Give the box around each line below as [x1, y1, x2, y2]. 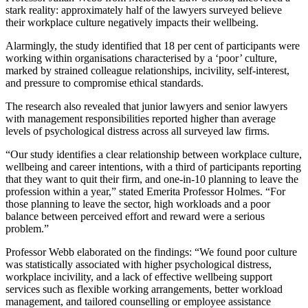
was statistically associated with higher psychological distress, [5, 258, 272, 270]
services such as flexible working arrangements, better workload [5, 283, 283, 295]
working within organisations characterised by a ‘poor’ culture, [5, 52, 277, 64]
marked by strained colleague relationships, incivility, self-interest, [5, 64, 289, 76]
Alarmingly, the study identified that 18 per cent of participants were [5, 39, 300, 52]
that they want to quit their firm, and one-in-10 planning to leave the [5, 173, 298, 185]
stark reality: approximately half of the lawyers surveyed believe [5, 3, 282, 16]
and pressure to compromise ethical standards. [5, 76, 203, 89]
